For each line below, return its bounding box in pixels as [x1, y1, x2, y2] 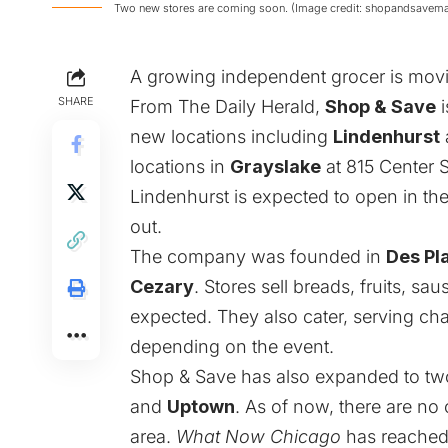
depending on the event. [130, 335, 334, 357]
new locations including [130, 125, 333, 147]
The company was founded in [130, 245, 386, 267]
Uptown [167, 395, 235, 417]
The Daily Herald [178, 95, 315, 117]
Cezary [130, 275, 194, 297]
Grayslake [230, 155, 321, 177]
